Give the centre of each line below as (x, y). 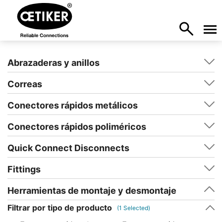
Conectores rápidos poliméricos (77, 127)
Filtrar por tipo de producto (60, 208)
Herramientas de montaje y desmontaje (92, 191)
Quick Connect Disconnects (68, 148)
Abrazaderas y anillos (54, 63)
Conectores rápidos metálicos (73, 105)
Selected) (136, 208)
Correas (25, 84)
